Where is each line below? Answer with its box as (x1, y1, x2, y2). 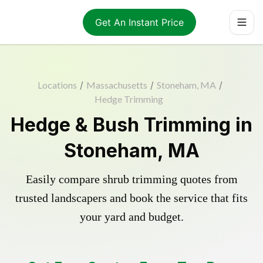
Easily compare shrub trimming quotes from (25, 173, 238, 186)
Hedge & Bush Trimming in (11, 113, 252, 136)
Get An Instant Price (95, 16, 184, 28)
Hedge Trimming (94, 93, 163, 104)
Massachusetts (86, 79, 147, 90)
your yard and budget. (79, 210, 184, 223)
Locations (38, 79, 77, 90)
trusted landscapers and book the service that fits (15, 191, 248, 204)
